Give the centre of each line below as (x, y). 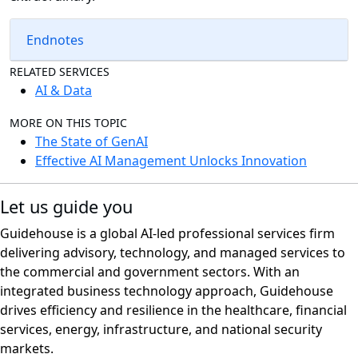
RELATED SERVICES (60, 72)
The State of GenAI (91, 142)
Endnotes (55, 40)
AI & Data (64, 91)
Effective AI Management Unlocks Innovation (171, 161)
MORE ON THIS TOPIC (68, 123)
